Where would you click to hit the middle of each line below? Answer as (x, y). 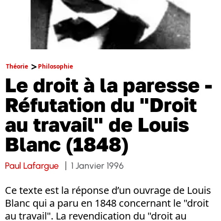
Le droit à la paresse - (109, 85)
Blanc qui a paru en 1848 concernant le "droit (107, 203)
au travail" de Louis (97, 124)
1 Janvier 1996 (97, 166)
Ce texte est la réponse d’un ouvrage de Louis (108, 190)
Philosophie (55, 66)
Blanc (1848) (67, 144)
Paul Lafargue (32, 166)
